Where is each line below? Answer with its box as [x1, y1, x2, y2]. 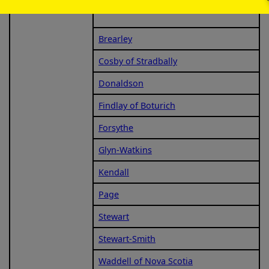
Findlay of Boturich [98, 99, 175, 111]
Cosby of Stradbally [98, 55, 177, 67]
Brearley [98, 32, 132, 44]
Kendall [98, 166, 129, 178]
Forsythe [98, 121, 133, 133]
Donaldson [98, 77, 144, 89]
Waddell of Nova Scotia [98, 255, 193, 267]
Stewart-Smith [98, 232, 156, 244]
